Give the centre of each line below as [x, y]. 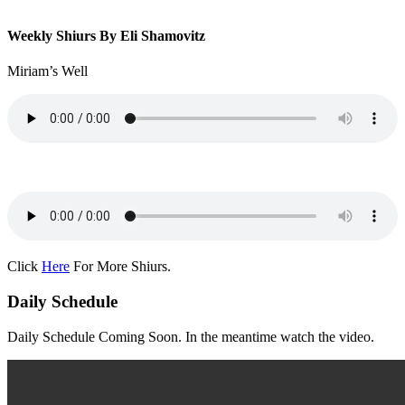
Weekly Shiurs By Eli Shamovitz [106, 35]
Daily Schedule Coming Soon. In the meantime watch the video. [191, 336]
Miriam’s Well [47, 71]
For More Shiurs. [120, 267]
